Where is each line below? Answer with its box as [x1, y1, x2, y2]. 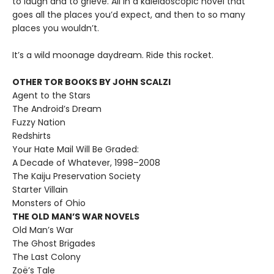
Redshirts [12, 130, 51, 143]
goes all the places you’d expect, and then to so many [12, 9, 245, 21]
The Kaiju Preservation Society [12, 170, 141, 183]
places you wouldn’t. [12, 22, 99, 35]
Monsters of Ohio [12, 197, 86, 210]
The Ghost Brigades [12, 237, 95, 250]
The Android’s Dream [12, 103, 102, 116]
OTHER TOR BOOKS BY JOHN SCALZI [12, 76, 171, 89]
